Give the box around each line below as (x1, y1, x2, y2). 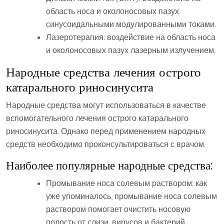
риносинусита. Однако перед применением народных (6, 126, 205, 136)
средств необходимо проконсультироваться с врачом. (6, 139, 205, 149)
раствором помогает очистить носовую (46, 204, 190, 214)
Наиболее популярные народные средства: (6, 158, 212, 173)
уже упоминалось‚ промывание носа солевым (46, 191, 217, 201)
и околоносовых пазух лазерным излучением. (46, 45, 215, 55)
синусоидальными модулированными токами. (46, 19, 216, 29)
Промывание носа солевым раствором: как (46, 178, 207, 188)
